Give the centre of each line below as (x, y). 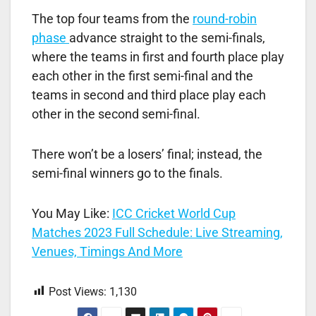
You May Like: (72, 213)
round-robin (225, 18)
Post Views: (78, 291)
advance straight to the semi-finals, (167, 37)
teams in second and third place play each (149, 95)
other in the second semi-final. (116, 114)
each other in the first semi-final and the (142, 75)
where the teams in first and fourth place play (158, 56)
